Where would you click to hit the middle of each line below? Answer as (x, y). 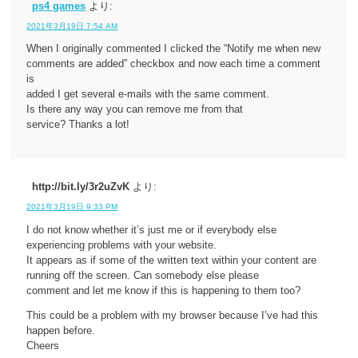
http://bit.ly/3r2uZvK (81, 187)
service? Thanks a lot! (78, 125)
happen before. (61, 331)
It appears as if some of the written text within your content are (172, 260)
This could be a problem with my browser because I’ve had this (173, 316)
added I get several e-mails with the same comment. (148, 95)
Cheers (43, 346)
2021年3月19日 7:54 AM (72, 26)
